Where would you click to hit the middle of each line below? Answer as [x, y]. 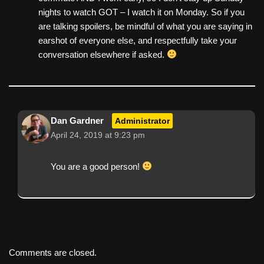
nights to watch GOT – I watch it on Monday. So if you [141, 12]
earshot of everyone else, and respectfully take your [138, 40]
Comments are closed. [53, 252]
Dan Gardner [77, 120]
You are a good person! [96, 166]
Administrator [142, 121]
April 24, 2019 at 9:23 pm [98, 135]
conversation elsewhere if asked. [103, 54]
